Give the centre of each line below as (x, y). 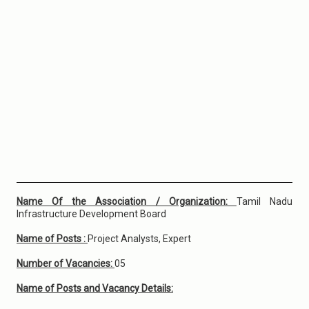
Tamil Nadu (265, 201)
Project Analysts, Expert (139, 239)
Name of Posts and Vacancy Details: (95, 288)
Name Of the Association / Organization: (127, 201)
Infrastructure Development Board (91, 214)
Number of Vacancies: (66, 263)
